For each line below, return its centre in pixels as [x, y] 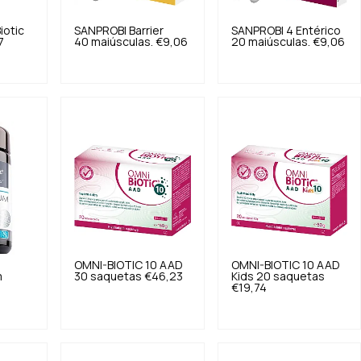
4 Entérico [313, 31]
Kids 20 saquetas [278, 276]
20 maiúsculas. [270, 42]
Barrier [147, 31]
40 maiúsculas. [114, 42]
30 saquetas [108, 276]
